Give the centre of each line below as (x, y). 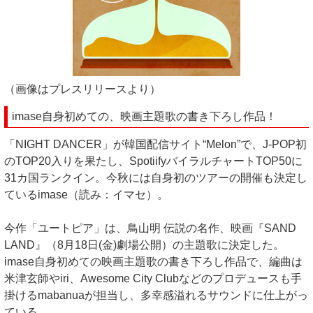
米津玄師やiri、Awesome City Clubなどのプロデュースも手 (153, 278)
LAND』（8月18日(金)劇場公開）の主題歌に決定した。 (144, 245)
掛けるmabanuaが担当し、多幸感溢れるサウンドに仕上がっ (156, 295)
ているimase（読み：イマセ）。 (86, 195)
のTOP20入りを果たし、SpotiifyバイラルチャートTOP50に (153, 161)
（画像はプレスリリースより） (82, 89)
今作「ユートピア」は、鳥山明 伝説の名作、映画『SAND (150, 228)
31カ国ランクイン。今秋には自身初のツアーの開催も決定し (156, 178)
